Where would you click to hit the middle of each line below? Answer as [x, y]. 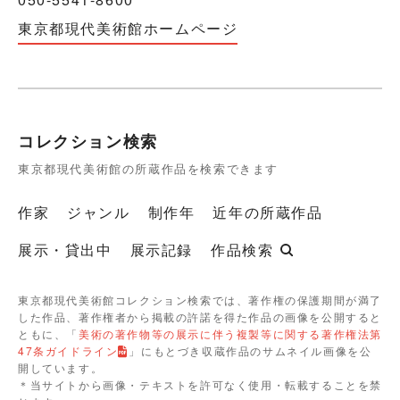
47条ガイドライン [68, 350]
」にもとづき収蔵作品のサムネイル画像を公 [250, 350]
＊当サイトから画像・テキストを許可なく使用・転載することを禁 [200, 384]
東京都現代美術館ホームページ [128, 28]
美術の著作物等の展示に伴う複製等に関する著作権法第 [231, 333]
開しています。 [61, 367]
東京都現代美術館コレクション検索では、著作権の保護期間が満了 [200, 299]
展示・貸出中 [65, 249]
